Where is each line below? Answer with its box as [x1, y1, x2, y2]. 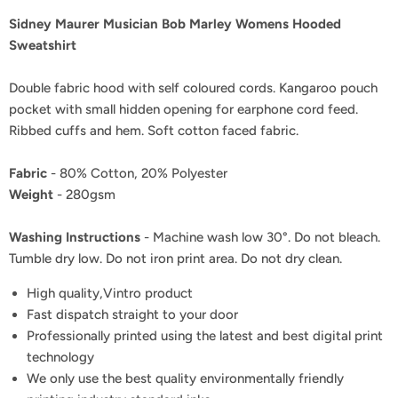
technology [27, 348, 94, 365]
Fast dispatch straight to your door [27, 306, 238, 322]
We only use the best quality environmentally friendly [27, 370, 344, 386]
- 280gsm [53, 186, 115, 203]
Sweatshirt [9, 36, 76, 53]
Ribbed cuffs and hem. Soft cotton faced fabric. [9, 122, 298, 139]
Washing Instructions [9, 228, 140, 245]
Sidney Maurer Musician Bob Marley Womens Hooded [9, 15, 341, 32]
